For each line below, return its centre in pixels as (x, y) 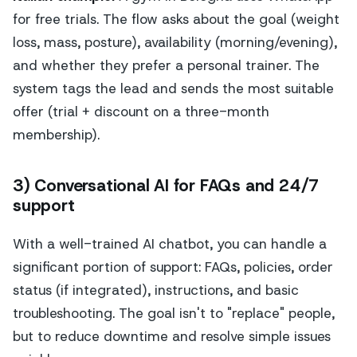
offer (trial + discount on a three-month (141, 111)
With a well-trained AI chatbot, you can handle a (170, 244)
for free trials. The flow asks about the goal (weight (176, 19)
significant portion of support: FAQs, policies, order (173, 267)
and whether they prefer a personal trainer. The (166, 65)
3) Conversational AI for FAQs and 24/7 (167, 186)
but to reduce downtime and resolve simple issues (172, 337)
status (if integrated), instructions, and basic (156, 290)
